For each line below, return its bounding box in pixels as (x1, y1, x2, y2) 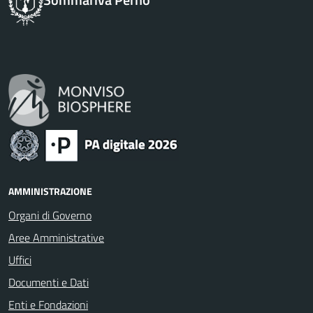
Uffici (8, 252, 31, 268)
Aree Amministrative (8, 229, 104, 246)
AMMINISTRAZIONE (8, 184, 92, 198)
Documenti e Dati (8, 274, 89, 291)
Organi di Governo (8, 207, 92, 224)
